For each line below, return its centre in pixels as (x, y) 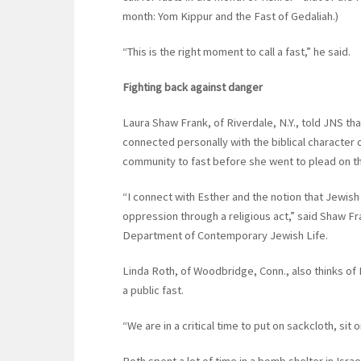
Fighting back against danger (193, 87)
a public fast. (153, 290)
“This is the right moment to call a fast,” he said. (237, 52)
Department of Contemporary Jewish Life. (225, 236)
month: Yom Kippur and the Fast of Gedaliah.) (230, 17)
